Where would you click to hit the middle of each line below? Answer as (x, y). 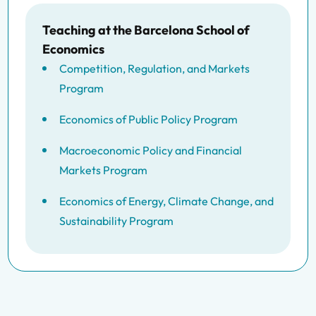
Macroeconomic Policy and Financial (151, 150)
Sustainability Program (116, 221)
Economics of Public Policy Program (148, 119)
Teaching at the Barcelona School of (146, 30)
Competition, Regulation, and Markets (154, 68)
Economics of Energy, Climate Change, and (166, 201)
